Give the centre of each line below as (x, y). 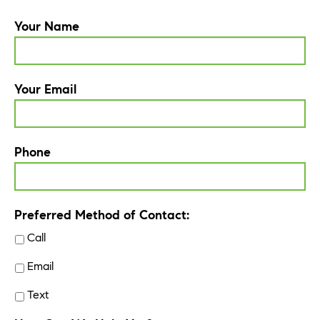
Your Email (45, 89)
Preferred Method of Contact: (102, 215)
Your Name (47, 26)
